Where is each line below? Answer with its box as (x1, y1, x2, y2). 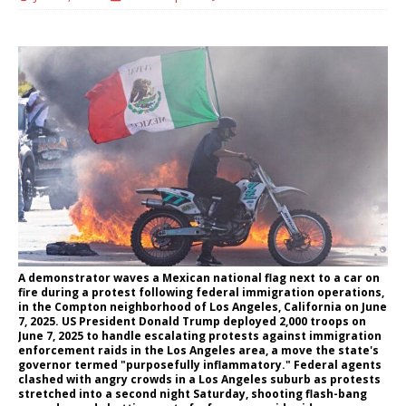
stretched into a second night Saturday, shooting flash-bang (18, 385, 367, 401)
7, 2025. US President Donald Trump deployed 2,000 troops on (18, 313, 366, 329)
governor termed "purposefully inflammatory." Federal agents (18, 356, 382, 372)
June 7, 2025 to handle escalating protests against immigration (18, 327, 382, 343)
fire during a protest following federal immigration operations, (18, 284, 384, 300)
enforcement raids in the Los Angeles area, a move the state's (18, 342, 379, 358)
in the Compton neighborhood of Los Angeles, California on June (18, 298, 387, 314)
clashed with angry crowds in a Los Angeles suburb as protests (18, 371, 381, 387)
